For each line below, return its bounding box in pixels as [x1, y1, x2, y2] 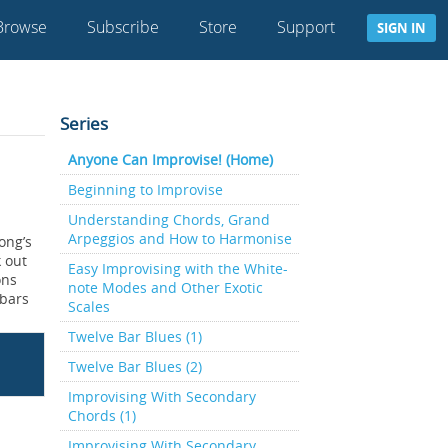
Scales [67, 297, 110, 316]
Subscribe [87, 16, 159, 38]
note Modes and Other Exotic [67, 278, 263, 297]
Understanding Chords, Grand [67, 210, 270, 229]
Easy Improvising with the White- [67, 259, 288, 278]
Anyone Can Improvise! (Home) [67, 150, 273, 169]
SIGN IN [377, 19, 426, 37]
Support [277, 16, 335, 38]
